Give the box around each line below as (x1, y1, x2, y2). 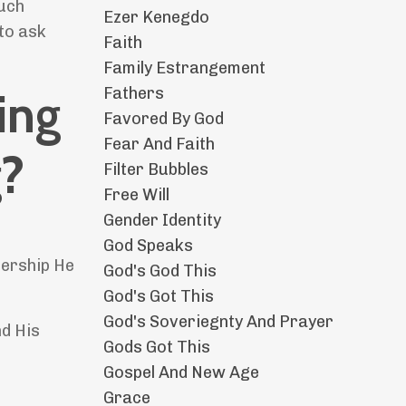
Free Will (102, 185, 169, 206)
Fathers (102, 83, 164, 104)
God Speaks (102, 236, 193, 256)
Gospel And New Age (102, 362, 259, 383)
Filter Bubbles (102, 159, 208, 180)
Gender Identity (102, 210, 221, 231)
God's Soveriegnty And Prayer (102, 312, 333, 333)
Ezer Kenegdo (102, 7, 209, 28)
